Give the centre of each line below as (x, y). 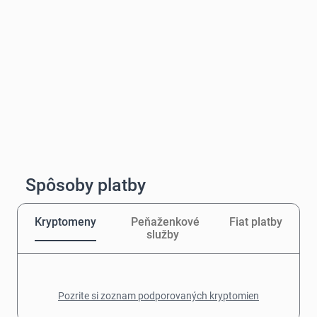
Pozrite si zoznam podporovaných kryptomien (158, 295)
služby (162, 234)
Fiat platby (255, 221)
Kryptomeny (66, 221)
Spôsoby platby (86, 185)
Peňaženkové (165, 221)
